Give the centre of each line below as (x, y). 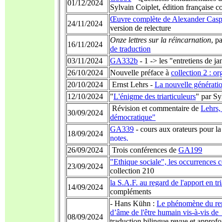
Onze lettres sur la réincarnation (161, 40)
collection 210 (132, 171)
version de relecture (140, 28)
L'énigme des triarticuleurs (155, 96)
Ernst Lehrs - (132, 84)
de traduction (130, 49)
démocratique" (133, 117)
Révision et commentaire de (155, 108)
